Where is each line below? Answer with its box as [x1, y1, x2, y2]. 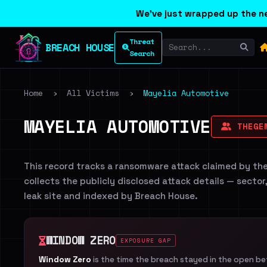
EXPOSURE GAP [120, 237, 172, 244]
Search [129, 48, 154, 58]
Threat [129, 36, 154, 46]
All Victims [67, 87, 119, 99]
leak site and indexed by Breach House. [24, 190, 198, 201]
